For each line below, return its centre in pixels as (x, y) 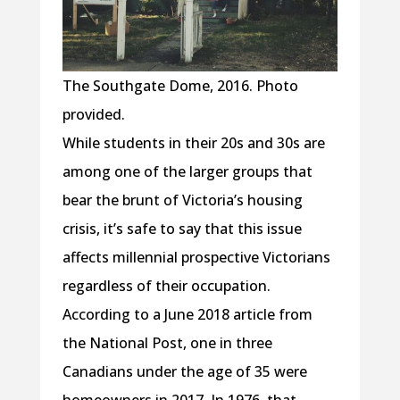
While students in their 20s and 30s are (193, 142)
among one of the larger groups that (187, 171)
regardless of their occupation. (166, 285)
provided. (93, 114)
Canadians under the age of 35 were (184, 371)
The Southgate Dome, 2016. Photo (180, 85)
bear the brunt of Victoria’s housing (182, 200)
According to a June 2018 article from (187, 314)
